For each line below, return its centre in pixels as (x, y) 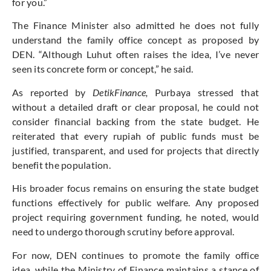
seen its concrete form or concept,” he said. (103, 69)
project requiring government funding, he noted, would (135, 217)
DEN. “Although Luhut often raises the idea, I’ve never (135, 54)
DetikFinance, (120, 92)
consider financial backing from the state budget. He (135, 121)
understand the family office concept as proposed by (135, 40)
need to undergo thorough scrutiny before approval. (123, 232)
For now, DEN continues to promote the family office (135, 255)
